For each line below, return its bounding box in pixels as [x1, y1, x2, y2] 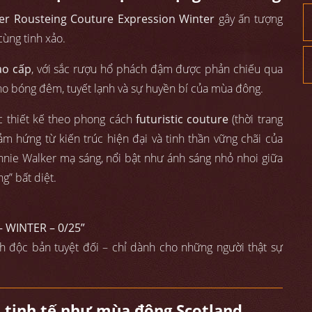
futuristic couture [135, 111, 229, 127]
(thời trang [228, 111, 283, 127]
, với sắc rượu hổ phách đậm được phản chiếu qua [31, 61, 283, 77]
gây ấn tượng [214, 11, 283, 27]
